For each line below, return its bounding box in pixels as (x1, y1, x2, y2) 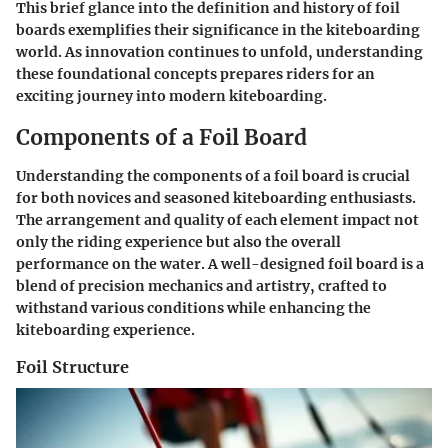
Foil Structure (16, 356, 129, 377)
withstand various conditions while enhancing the (16, 298, 371, 317)
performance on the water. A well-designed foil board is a (16, 254, 424, 273)
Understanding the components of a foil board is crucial (16, 166, 410, 185)
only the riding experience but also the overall (16, 232, 341, 251)
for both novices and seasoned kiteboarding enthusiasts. (16, 188, 416, 207)
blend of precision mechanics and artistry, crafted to (16, 276, 387, 295)
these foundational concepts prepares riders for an (16, 65, 375, 84)
